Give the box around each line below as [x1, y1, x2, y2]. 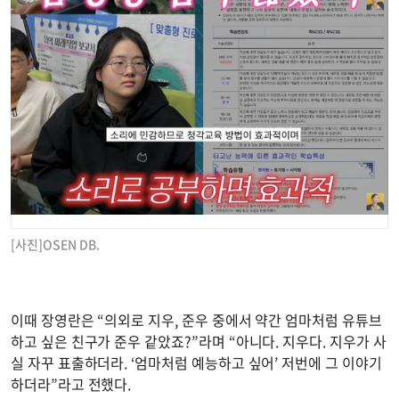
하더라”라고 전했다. [11, 373, 132, 395]
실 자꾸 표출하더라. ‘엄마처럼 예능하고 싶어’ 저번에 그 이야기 [11, 352, 382, 374]
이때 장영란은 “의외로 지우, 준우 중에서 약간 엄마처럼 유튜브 [11, 309, 382, 331]
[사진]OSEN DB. [11, 235, 100, 254]
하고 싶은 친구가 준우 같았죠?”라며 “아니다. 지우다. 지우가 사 [11, 330, 387, 353]
